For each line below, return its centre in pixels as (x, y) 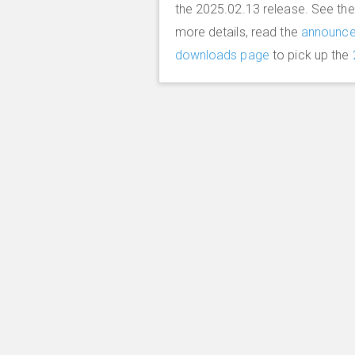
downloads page (222, 55)
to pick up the (311, 55)
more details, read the (238, 32)
